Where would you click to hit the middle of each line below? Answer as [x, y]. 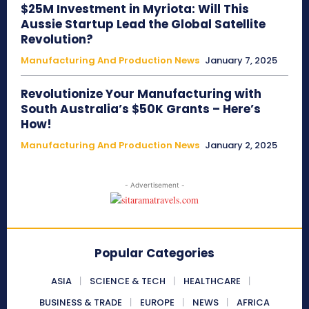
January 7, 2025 [241, 61]
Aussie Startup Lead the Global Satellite [143, 24]
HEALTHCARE [212, 281]
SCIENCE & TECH [127, 281]
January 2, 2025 [241, 146]
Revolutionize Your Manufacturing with [141, 94]
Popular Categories [154, 253]
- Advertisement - [154, 185]
